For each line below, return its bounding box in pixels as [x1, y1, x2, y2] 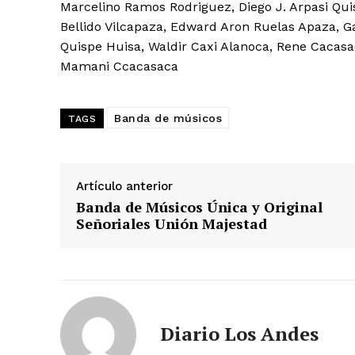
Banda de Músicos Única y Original [76, 197, 323, 216]
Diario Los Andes [160, 320, 319, 346]
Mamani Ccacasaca [60, 58, 178, 74]
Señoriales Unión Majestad [76, 213, 267, 233]
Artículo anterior [76, 178, 173, 193]
